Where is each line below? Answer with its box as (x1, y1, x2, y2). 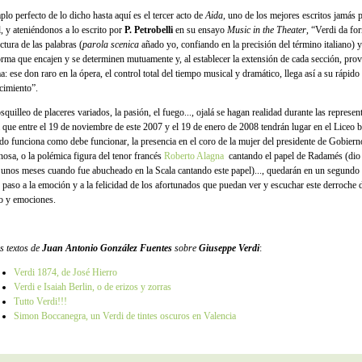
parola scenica (82, 39, 139, 50)
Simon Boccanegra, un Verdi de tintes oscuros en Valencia (14, 310, 236, 322)
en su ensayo (173, 24, 227, 36)
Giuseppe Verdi (199, 242, 259, 254)
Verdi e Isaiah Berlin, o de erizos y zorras (14, 281, 171, 293)
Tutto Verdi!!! (14, 296, 67, 307)
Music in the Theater (227, 24, 306, 36)
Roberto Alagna (164, 150, 224, 162)
